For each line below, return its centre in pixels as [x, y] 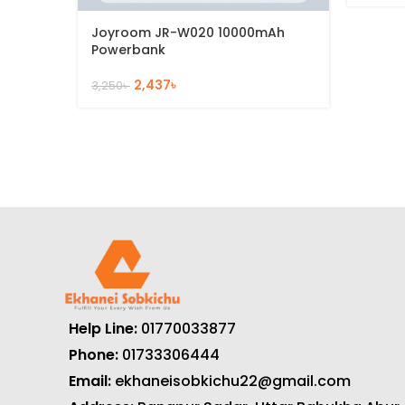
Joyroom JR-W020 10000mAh [188, 33]
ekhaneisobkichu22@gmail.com [233, 381]
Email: [92, 381]
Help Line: [105, 329]
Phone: [95, 355]
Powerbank [128, 50]
